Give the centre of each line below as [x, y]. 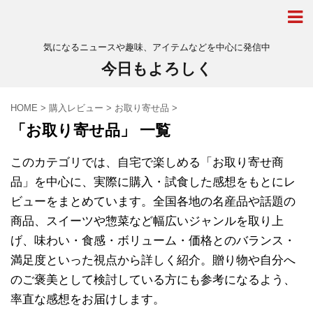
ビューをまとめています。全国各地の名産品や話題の [153, 202]
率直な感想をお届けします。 [88, 299]
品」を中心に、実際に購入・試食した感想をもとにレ [153, 182]
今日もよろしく [156, 69]
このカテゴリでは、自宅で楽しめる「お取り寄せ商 [147, 162]
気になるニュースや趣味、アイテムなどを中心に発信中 [156, 47]
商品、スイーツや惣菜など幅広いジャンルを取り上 [147, 221]
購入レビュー [76, 108]
